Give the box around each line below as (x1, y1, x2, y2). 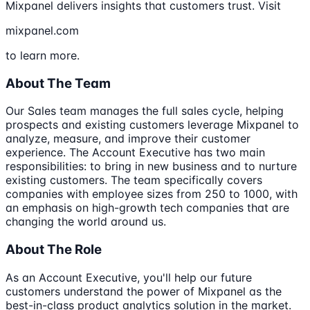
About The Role (6, 241, 102, 258)
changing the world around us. (6, 215, 166, 229)
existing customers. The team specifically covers (6, 173, 262, 188)
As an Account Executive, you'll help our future (6, 270, 252, 284)
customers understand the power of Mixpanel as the (6, 284, 282, 298)
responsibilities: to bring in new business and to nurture (6, 159, 297, 174)
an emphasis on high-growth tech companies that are (6, 201, 289, 215)
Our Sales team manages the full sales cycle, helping (6, 104, 284, 118)
